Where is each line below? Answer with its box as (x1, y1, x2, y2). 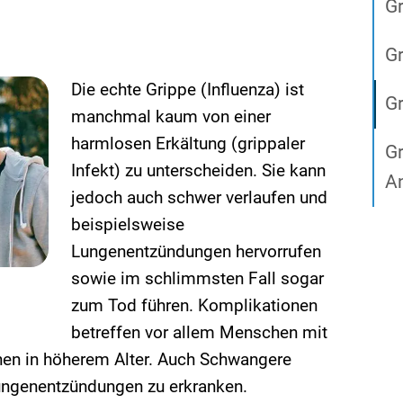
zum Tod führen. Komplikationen (71, 294, 318, 316)
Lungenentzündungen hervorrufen (71, 240, 321, 262)
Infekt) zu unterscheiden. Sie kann (71, 159, 326, 181)
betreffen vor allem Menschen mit (71, 321, 327, 343)
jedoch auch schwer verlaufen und (71, 186, 327, 208)
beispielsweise (71, 213, 184, 235)
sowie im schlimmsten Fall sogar (71, 267, 324, 289)
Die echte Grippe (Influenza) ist (71, 78, 304, 100)
